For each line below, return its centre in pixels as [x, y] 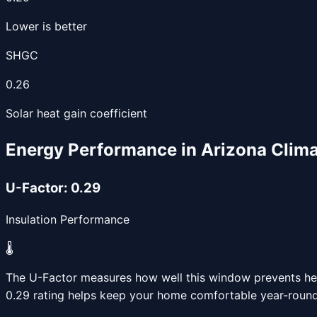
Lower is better [46, 26]
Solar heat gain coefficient [76, 113]
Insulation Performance [68, 220]
